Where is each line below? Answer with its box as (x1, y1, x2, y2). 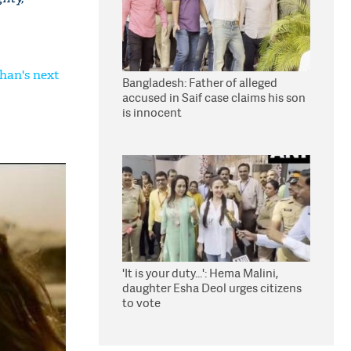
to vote (122, 295, 161, 311)
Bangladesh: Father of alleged (122, 74, 277, 91)
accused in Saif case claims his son (122, 89, 306, 106)
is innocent (122, 104, 182, 121)
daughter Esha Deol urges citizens (122, 280, 302, 296)
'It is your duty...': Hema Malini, (122, 265, 278, 281)
